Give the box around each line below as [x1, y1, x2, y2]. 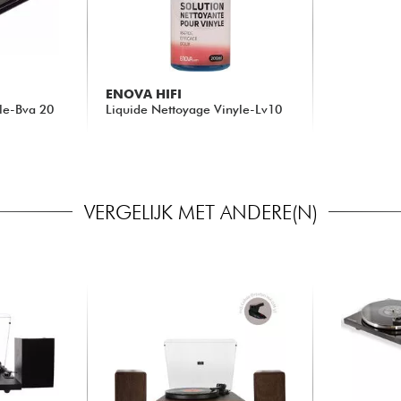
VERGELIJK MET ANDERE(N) [83, 200, 318, 225]
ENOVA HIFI [105, 87, 182, 102]
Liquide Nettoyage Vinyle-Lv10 [105, 102, 282, 117]
